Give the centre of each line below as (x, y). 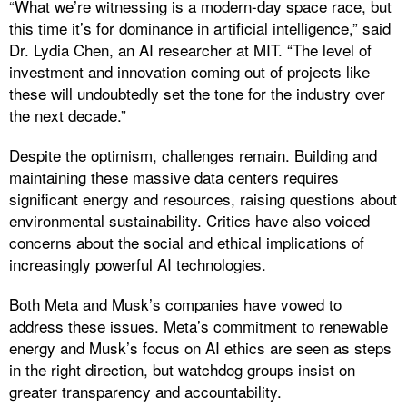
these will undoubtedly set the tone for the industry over (197, 93)
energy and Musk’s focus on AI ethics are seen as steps (200, 347)
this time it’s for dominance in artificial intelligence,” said (200, 27)
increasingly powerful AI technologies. (138, 263)
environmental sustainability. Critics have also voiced (189, 220)
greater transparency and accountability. (145, 391)
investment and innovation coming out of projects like (189, 71)
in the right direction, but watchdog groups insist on (182, 369)
